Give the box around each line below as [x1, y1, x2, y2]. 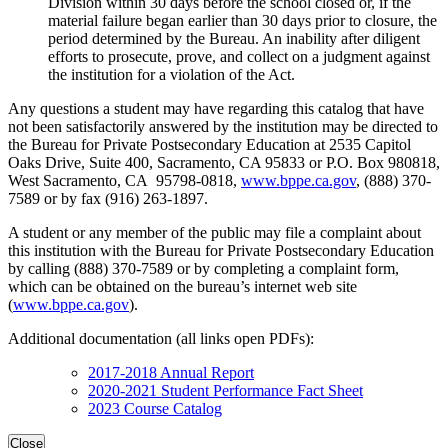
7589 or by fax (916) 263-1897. [8, 190, 208, 208]
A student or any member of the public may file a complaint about [8, 224, 421, 242]
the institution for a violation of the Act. [48, 66, 295, 84]
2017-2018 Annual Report [88, 364, 254, 382]
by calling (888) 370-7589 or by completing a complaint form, [8, 260, 399, 278]
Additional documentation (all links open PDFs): [8, 330, 314, 348]
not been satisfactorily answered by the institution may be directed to [8, 118, 438, 136]
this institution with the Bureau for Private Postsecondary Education [8, 242, 434, 260]
